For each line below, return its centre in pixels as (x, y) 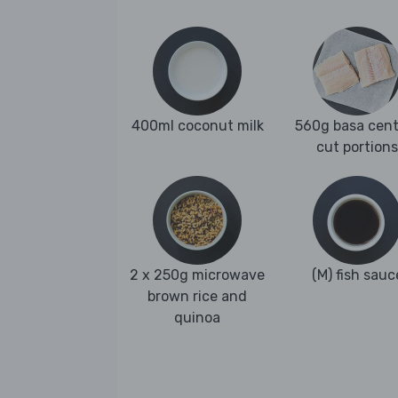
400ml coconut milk (197, 126)
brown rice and (197, 297)
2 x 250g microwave (197, 275)
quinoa (197, 318)
